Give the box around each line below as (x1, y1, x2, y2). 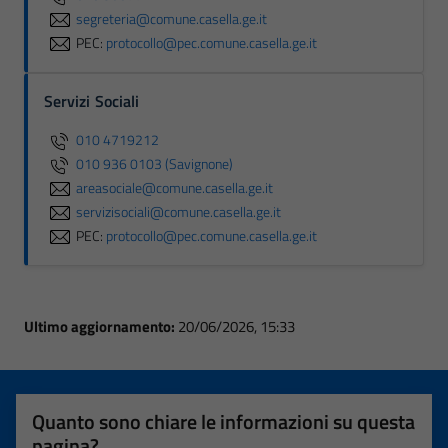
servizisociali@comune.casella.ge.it (76, 200, 281, 223)
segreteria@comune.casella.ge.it (76, 7, 267, 30)
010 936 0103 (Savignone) (76, 152, 233, 175)
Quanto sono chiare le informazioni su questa (32, 406, 415, 437)
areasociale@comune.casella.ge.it (76, 176, 273, 199)
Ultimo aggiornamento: (24, 315, 178, 338)
